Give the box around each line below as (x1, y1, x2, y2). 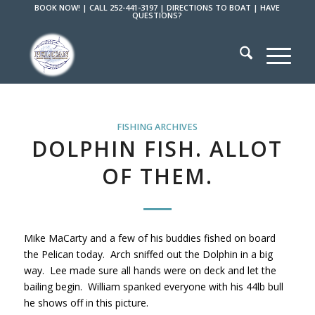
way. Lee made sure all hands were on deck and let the (23, 263, 276, 277)
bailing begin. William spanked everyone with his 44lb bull (23, 279, 283, 293)
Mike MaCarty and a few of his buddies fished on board (23, 231, 276, 245)
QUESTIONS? (132, 10, 183, 20)
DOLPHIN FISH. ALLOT (32, 134, 283, 163)
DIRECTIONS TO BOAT (167, 2, 252, 13)
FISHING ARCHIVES (117, 121, 198, 133)
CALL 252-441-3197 (89, 2, 158, 13)
